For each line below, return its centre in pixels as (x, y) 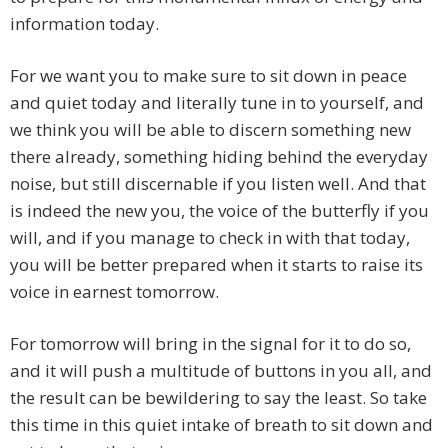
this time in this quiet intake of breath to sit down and (221, 424)
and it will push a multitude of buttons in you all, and (221, 370)
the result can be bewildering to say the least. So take (218, 397)
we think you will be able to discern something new (210, 129)
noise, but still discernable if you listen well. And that (218, 183)
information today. (84, 23)
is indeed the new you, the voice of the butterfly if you (219, 210)
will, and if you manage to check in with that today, (210, 237)
